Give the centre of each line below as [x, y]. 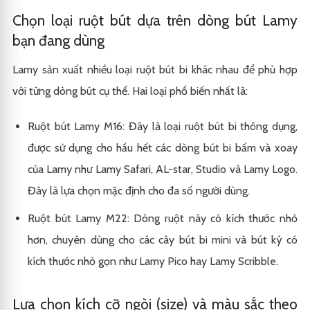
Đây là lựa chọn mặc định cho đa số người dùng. [139, 191]
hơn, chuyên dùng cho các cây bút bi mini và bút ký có [163, 240]
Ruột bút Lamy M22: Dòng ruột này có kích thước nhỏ [163, 219]
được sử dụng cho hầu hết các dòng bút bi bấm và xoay [163, 148]
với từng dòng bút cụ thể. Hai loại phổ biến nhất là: [130, 91]
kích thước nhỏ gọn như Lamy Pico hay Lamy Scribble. [153, 262]
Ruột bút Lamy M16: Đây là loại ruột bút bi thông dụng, [163, 127]
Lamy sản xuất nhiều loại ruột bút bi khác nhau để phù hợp [155, 70]
